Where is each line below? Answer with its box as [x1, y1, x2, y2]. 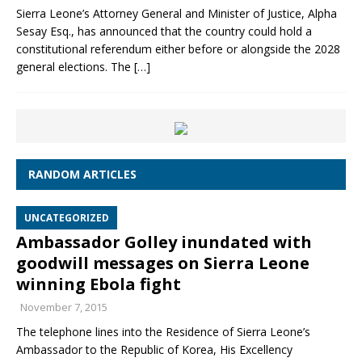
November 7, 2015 [20, 300, 107, 314]
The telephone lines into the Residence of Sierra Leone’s [16, 324, 310, 339]
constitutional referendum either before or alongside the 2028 [16, 41, 340, 57]
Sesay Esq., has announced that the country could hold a [16, 23, 312, 39]
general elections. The [16, 59, 134, 74]
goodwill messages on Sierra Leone [16, 252, 309, 274]
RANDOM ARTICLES [28, 166, 137, 182]
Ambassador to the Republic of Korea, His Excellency [16, 342, 293, 357]
